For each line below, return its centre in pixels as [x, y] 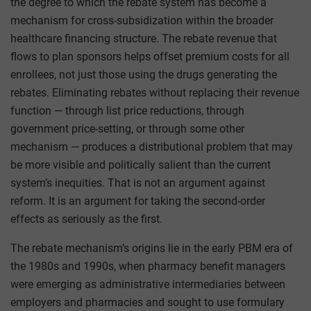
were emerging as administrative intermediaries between [148, 284]
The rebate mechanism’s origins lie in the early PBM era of [152, 248]
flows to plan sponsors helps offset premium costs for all [150, 56]
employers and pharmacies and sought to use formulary [148, 302]
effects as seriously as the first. [86, 219]
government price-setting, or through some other [127, 128]
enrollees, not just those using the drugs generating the [144, 74]
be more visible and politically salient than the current [141, 165]
